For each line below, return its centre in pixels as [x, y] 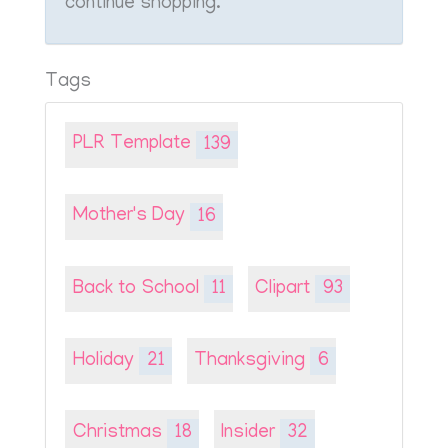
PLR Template [134, 145]
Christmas [119, 433]
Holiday [105, 361]
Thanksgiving [252, 361]
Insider [251, 433]
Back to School [138, 289]
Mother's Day [131, 217]
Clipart [285, 289]
